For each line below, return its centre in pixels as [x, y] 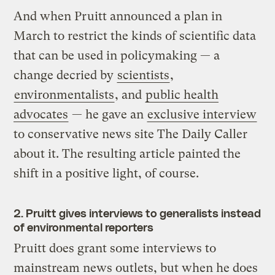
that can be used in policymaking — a [117, 56]
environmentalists [64, 95]
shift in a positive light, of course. [107, 174]
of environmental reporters [84, 227]
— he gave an [108, 115]
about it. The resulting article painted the [127, 154]
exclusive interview [202, 115]
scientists [144, 76]
